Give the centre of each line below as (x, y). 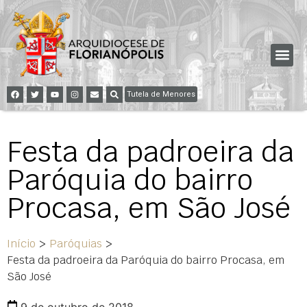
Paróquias (76, 243)
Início (21, 243)
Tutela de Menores (161, 94)
